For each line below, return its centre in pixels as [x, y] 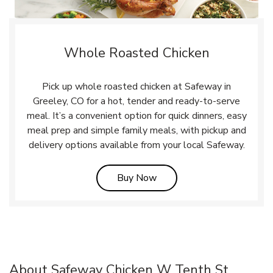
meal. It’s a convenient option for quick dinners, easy [136, 116]
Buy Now [136, 178]
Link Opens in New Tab [205, 178]
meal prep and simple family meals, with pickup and [136, 131]
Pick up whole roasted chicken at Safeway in [136, 87]
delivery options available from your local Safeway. [136, 145]
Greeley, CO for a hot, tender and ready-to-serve [136, 101]
